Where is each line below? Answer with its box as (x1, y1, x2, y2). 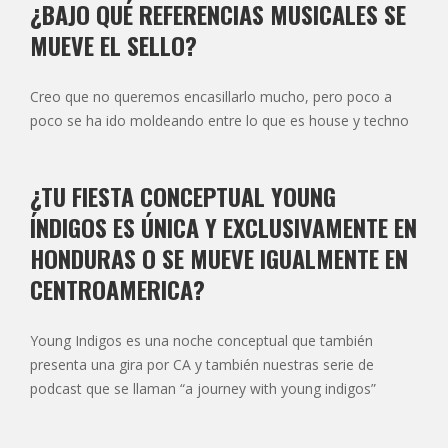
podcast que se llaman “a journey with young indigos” (30, 378, 376, 398)
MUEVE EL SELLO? (30, 26, 197, 63)
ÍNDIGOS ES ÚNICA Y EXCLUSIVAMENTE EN (30, 208, 417, 245)
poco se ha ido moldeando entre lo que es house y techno (30, 110, 409, 130)
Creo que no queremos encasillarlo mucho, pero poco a (30, 86, 392, 106)
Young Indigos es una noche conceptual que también (30, 330, 373, 350)
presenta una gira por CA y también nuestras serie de (30, 354, 374, 374)
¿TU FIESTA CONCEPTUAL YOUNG (30, 177, 336, 214)
